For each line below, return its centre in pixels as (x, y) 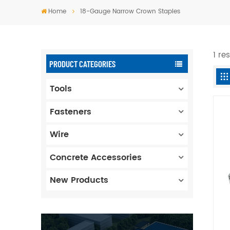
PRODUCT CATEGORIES (82, 63)
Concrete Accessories (96, 157)
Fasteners (71, 112)
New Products (79, 180)
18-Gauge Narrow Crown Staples (130, 12)
